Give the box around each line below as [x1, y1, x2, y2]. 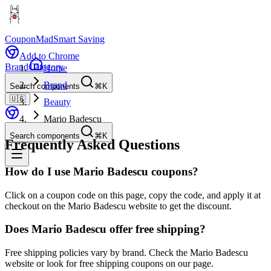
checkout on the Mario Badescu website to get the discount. [5, 200, 232, 211]
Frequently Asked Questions [5, 136, 180, 152]
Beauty [44, 97, 71, 107]
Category [28, 62, 64, 72]
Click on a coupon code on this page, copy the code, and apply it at [5, 189, 261, 200]
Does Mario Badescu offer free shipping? [5, 223, 206, 236]
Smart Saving [53, 34, 105, 44]
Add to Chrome [19, 51, 79, 61]
